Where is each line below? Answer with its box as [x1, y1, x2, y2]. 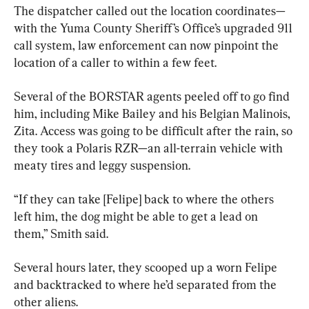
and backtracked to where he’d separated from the [14, 277, 279, 292]
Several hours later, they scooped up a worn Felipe [14, 259, 280, 275]
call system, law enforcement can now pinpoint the [14, 37, 281, 52]
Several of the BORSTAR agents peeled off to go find [14, 88, 292, 103]
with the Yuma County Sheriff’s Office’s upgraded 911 [14, 20, 295, 35]
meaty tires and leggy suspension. [14, 157, 190, 172]
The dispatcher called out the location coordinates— [14, 3, 286, 18]
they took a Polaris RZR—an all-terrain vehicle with [14, 140, 286, 155]
